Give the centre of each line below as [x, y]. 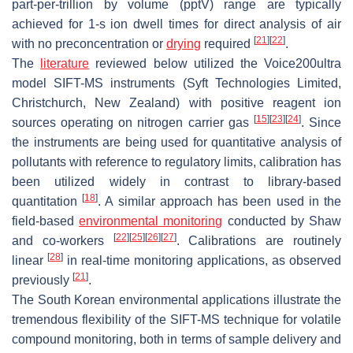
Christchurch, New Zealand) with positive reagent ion [176, 103]
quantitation [47, 202]
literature [65, 64]
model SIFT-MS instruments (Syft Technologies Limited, [176, 84]
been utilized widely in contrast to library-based [176, 182]
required [227, 44]
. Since [321, 123]
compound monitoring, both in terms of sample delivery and [176, 340]
